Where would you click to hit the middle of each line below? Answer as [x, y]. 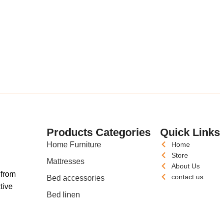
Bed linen [64, 195]
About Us [185, 166]
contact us [187, 177]
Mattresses [66, 162]
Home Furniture [74, 145]
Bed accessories [76, 178]
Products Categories [99, 133]
